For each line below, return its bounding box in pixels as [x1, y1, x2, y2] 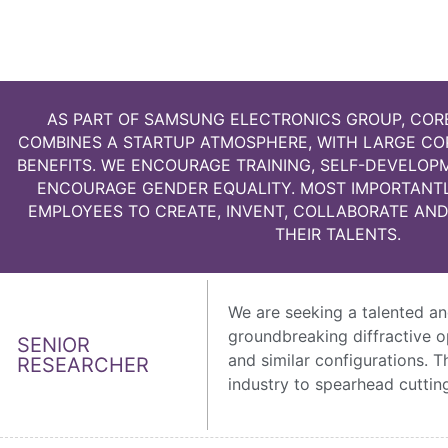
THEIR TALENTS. [275, 223, 401, 244]
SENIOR [17, 333, 90, 358]
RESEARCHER [17, 353, 149, 378]
